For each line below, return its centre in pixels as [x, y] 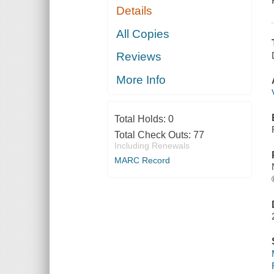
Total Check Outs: [154, 135]
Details [135, 11]
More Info [141, 80]
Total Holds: [141, 119]
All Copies [143, 34]
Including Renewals [152, 145]
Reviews [139, 57]
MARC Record [142, 160]
